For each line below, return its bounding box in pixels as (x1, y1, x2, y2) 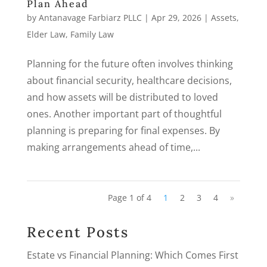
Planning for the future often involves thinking (26, 57, 233, 70)
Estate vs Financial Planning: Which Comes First (26, 248, 238, 262)
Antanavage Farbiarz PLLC (38, 11, 142, 23)
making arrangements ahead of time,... (26, 140, 200, 154)
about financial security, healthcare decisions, (26, 73, 232, 87)
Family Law (70, 28, 114, 40)
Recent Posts (26, 222, 129, 241)
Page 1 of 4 (108, 191, 152, 203)
